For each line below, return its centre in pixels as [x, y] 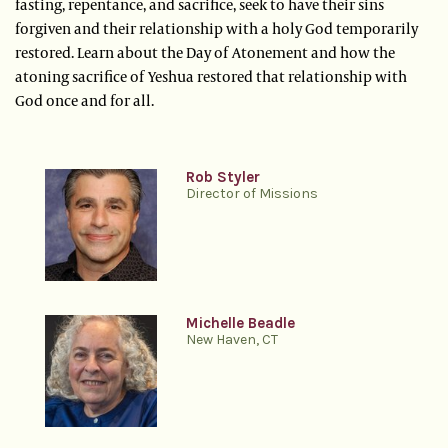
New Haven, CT [232, 340]
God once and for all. [84, 100]
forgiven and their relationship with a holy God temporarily [216, 28]
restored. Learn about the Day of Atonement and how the [205, 52]
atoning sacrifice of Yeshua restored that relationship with [211, 76]
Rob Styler [223, 177]
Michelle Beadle [241, 323]
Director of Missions [252, 194]
